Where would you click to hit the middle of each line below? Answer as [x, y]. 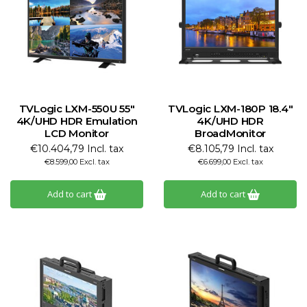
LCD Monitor [77, 133]
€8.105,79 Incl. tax [230, 149]
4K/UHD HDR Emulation [77, 121]
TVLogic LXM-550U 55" [77, 109]
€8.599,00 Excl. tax [77, 162]
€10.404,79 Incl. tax [77, 149]
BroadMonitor [230, 133]
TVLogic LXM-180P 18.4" [230, 109]
